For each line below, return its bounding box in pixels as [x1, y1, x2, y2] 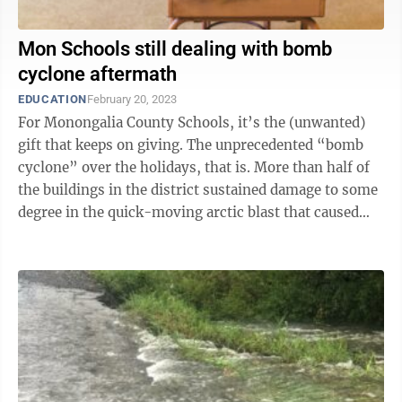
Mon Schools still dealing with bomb [18, 38, 332, 60]
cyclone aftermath [18, 63, 177, 85]
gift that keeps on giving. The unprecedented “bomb [18, 136, 187, 153]
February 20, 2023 [86, 92, 177, 106]
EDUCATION [18, 92, 87, 106]
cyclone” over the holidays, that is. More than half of [18, 159, 254, 176]
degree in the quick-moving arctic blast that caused [18, 204, 359, 221]
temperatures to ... [18, 226, 138, 243]
